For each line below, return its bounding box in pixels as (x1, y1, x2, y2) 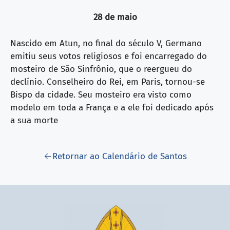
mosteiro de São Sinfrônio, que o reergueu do (10, 63, 192, 74)
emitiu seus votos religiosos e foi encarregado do (10, 50, 207, 62)
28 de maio (93, 12, 137, 23)
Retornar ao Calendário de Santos (52, 151, 187, 162)
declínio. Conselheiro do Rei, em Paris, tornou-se (10, 76, 205, 87)
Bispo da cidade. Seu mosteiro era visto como (10, 89, 191, 100)
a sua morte (10, 114, 58, 126)
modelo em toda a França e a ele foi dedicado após (10, 102, 214, 113)
